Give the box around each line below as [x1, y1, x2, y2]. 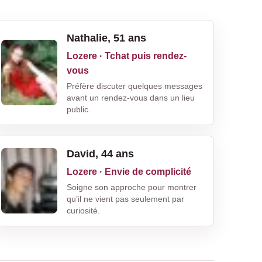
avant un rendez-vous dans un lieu [66, 92, 195, 102]
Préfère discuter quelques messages [66, 81, 202, 91]
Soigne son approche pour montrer [66, 182, 196, 192]
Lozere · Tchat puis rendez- [66, 50, 187, 61]
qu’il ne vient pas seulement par [66, 194, 184, 204]
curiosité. [66, 205, 100, 215]
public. [66, 104, 91, 114]
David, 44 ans [66, 147, 134, 160]
